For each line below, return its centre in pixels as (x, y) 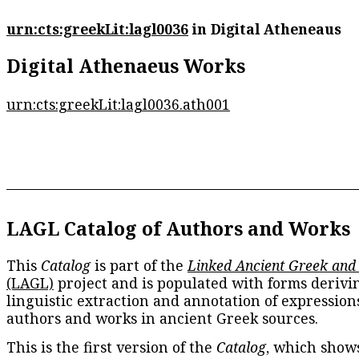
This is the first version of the (111, 347)
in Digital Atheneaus (265, 28)
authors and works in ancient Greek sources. (162, 319)
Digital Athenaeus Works (126, 66)
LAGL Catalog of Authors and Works (178, 228)
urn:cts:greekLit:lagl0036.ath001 (118, 104)
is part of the (139, 266)
